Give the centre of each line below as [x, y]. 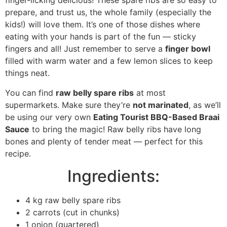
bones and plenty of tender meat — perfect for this [104, 141]
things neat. [27, 73]
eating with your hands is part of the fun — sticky [101, 37]
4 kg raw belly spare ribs [73, 200]
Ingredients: [113, 176]
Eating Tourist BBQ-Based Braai [156, 117]
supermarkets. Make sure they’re [69, 105]
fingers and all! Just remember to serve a [85, 49]
